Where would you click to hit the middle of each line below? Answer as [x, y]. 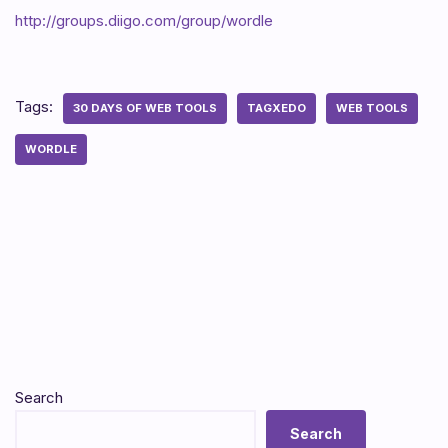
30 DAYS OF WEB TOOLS [145, 107]
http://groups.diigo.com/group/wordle [144, 20]
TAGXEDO [276, 107]
